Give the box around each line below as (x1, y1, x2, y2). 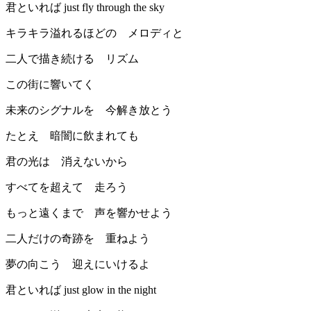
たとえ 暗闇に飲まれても (6, 130, 139, 142)
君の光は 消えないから (6, 155, 128, 168)
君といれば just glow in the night (6, 284, 156, 296)
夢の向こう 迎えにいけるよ (6, 258, 150, 271)
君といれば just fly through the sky (6, 1, 165, 14)
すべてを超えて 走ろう (6, 181, 128, 194)
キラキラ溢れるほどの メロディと (6, 27, 183, 40)
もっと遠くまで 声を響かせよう (6, 207, 172, 219)
